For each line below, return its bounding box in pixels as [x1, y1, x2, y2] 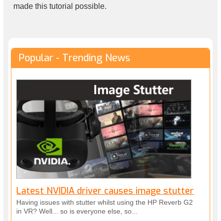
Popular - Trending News [19, 51, 131, 65]
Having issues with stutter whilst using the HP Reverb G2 [16, 198, 193, 206]
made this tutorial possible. [13, 2, 107, 10]
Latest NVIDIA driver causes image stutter [16, 184, 194, 197]
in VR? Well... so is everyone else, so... [16, 207, 138, 215]
